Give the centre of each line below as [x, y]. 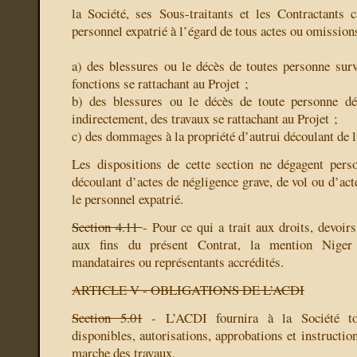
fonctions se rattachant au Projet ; [160, 84]
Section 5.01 [107, 318]
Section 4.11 [107, 227]
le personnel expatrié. [127, 199]
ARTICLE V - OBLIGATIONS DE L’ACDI [188, 290]
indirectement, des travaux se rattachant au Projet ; [205, 119]
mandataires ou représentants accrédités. [178, 262]
